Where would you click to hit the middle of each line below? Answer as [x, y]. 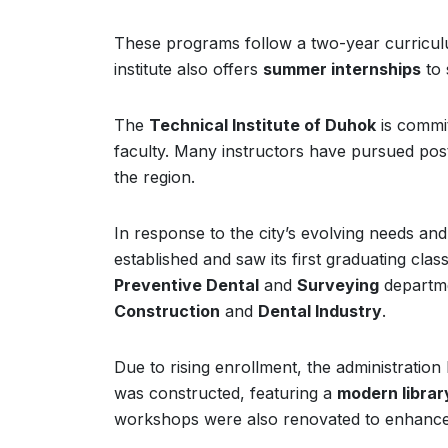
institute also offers [188, 69]
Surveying [338, 285]
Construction [167, 311]
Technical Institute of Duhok [262, 125]
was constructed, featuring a [225, 393]
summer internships [342, 69]
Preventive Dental [186, 285]
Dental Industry [320, 311]
